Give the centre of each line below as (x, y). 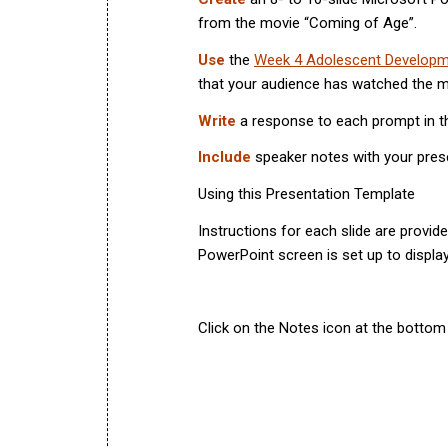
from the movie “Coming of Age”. (307, 23)
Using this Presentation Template (306, 194)
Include (226, 157)
